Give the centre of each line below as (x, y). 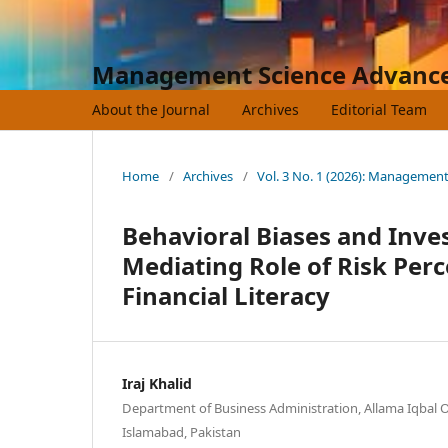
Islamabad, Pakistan (181, 431)
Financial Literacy (226, 295)
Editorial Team (379, 109)
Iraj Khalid (157, 383)
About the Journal (151, 109)
